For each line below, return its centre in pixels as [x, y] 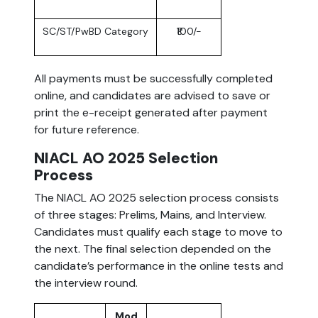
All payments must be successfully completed [153, 79]
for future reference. [87, 130]
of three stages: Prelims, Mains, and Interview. [150, 215]
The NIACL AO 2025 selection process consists [157, 198]
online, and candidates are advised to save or [152, 96]
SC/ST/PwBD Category [95, 32]
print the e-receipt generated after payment [151, 113]
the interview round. [86, 283]
